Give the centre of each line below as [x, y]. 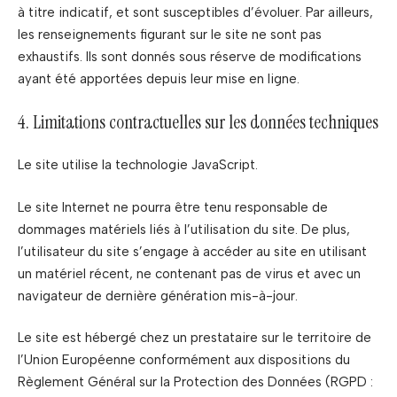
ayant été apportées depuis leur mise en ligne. [159, 79]
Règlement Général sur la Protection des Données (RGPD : [195, 382]
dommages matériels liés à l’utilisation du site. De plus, [184, 229]
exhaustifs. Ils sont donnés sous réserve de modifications [190, 57]
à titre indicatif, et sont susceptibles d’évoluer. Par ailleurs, [195, 12]
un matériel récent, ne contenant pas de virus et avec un [189, 273]
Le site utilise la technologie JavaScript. [138, 165]
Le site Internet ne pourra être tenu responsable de [173, 207]
